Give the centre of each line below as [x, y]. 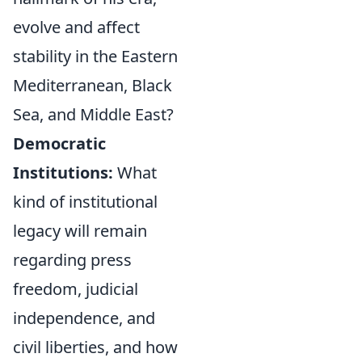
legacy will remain [80, 231]
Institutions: [63, 173]
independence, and [84, 318]
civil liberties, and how [95, 347]
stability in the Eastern [95, 56]
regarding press [72, 260]
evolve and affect [76, 27]
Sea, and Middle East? [93, 114]
